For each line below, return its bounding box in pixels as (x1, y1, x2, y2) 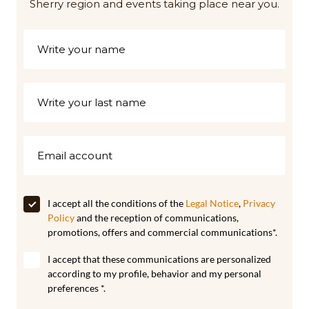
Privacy (243, 197, 275, 210)
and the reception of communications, (74, 212, 239, 224)
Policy (48, 212, 74, 224)
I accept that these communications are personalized (48, 253, 271, 266)
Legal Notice (186, 197, 239, 210)
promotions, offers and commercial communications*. (48, 226, 277, 239)
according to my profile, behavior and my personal (48, 268, 261, 280)
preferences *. (48, 282, 106, 295)
